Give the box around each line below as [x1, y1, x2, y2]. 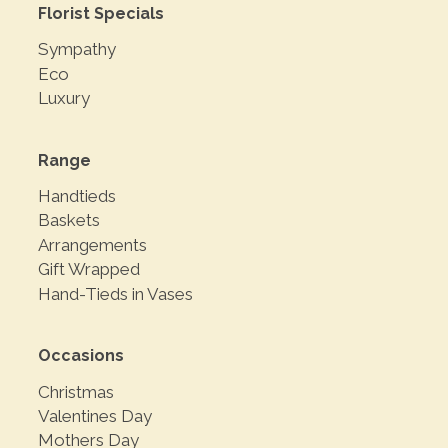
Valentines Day [38, 405, 152, 426]
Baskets [38, 210, 100, 231]
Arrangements [38, 234, 147, 255]
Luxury [38, 88, 90, 109]
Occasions [38, 345, 124, 365]
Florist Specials [38, 3, 164, 23]
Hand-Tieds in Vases [38, 283, 193, 304]
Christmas [38, 381, 114, 402]
